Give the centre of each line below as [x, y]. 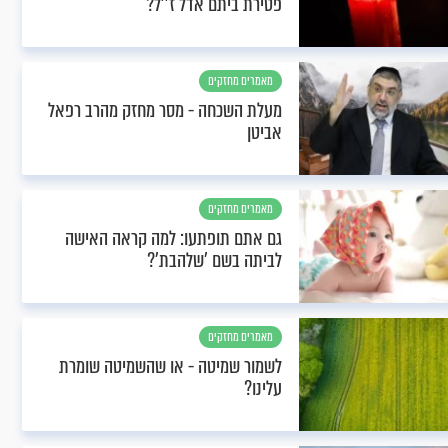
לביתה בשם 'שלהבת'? [214, 260]
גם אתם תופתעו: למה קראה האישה [173, 238]
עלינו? [263, 388]
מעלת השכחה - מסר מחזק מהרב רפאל [165, 110]
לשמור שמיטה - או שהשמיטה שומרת [170, 366]
